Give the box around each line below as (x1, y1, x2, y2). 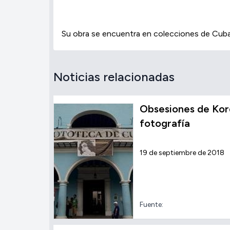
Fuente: (140, 200, 164, 209)
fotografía (140, 117, 190, 129)
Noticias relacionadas (53, 69, 175, 84)
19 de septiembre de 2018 (140, 148, 225, 157)
